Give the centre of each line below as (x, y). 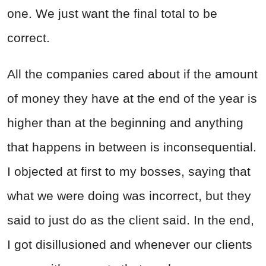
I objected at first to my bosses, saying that (129, 171)
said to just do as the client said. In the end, (131, 220)
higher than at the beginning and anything (125, 122)
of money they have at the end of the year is (132, 98)
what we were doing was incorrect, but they (129, 195)
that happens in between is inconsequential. (132, 147)
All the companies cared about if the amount (132, 74)
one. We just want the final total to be (112, 13)
